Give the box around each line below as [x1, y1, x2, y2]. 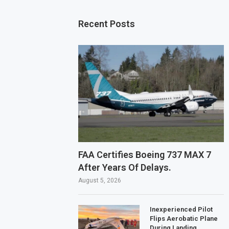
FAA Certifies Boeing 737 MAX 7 [78, 149, 212, 160]
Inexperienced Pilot [150, 205, 213, 213]
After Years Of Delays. [78, 162, 172, 173]
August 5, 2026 [78, 176, 122, 184]
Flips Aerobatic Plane [150, 214, 218, 222]
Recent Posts [78, 18, 135, 29]
